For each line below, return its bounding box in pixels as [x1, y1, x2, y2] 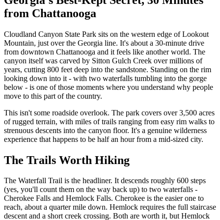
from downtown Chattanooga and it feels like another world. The [4, 47, 205, 56]
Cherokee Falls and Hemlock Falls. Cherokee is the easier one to [4, 194, 204, 203]
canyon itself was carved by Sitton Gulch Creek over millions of [4, 56, 202, 65]
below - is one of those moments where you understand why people [4, 82, 213, 91]
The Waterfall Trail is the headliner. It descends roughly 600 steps [4, 176, 206, 185]
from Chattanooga [4, 6, 96, 20]
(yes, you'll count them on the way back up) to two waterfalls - [4, 185, 197, 194]
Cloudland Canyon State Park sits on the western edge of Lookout [4, 29, 209, 38]
